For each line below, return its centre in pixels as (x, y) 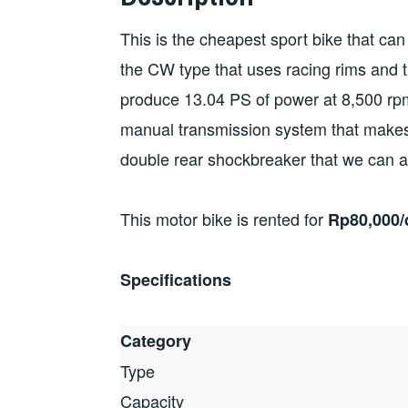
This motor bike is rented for (224, 218)
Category (156, 340)
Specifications (176, 280)
